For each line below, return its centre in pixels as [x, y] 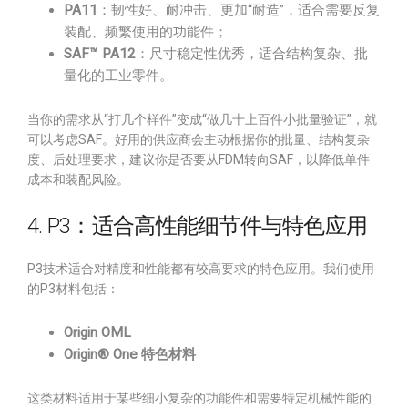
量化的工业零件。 [118, 76]
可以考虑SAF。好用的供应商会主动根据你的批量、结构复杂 [199, 139]
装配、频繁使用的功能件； [146, 32]
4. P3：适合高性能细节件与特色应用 [198, 226]
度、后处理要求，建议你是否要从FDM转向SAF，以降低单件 [199, 159]
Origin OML [97, 332]
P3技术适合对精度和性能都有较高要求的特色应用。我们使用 [201, 269]
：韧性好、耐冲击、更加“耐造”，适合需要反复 [239, 10]
